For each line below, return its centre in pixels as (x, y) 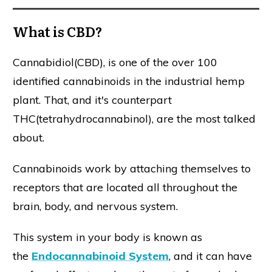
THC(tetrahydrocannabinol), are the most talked (134, 119)
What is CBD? (58, 32)
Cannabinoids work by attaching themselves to (132, 169)
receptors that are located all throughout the (125, 188)
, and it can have (210, 256)
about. (29, 138)
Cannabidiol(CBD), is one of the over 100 (115, 63)
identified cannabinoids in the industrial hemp (129, 81)
